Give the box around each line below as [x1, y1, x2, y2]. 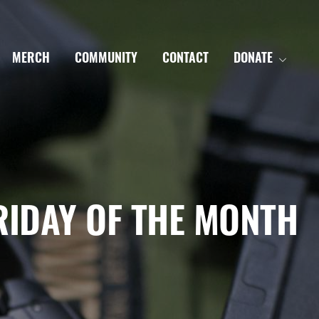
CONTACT [162, 53, 209, 66]
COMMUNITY [75, 53, 137, 66]
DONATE [234, 53, 273, 66]
